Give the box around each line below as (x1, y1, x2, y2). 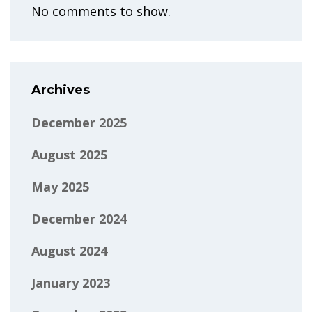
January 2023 (31, 274, 110, 291)
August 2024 (31, 242, 107, 259)
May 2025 (31, 178, 89, 195)
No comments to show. (31, 2, 171, 19)
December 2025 (31, 114, 127, 131)
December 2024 (31, 210, 127, 227)
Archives (31, 81, 90, 97)
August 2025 (31, 146, 107, 163)
